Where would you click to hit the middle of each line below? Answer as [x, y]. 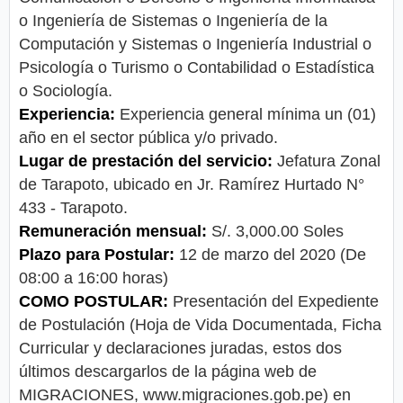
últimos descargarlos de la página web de [168, 372]
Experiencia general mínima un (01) [248, 115]
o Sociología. [66, 91]
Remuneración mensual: [115, 232]
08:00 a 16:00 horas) [94, 278]
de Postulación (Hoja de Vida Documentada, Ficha [200, 325]
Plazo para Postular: [97, 255]
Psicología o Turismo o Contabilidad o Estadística [197, 68]
